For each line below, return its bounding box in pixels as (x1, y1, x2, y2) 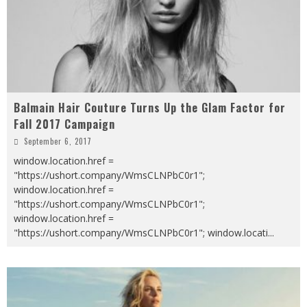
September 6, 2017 (24, 136, 92, 147)
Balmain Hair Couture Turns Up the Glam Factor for (14, 99, 286, 116)
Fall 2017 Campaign (14, 116, 115, 133)
